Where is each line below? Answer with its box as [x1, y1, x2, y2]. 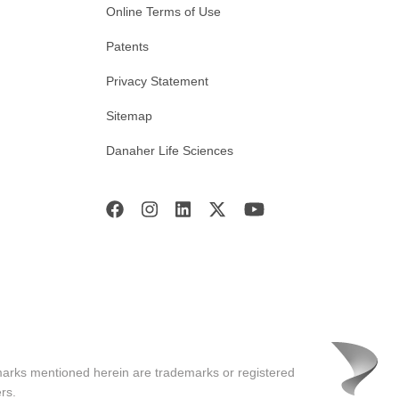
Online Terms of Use [106, 4, 221, 19]
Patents [106, 38, 149, 53]
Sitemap [106, 108, 152, 123]
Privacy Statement [106, 73, 208, 88]
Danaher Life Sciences [106, 142, 233, 158]
